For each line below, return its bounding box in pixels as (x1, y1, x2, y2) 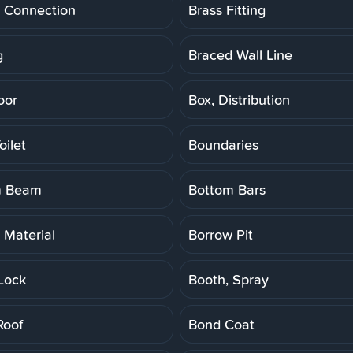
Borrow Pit (188, 224, 253, 244)
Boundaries (188, 134, 258, 154)
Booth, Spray (188, 269, 269, 289)
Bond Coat (188, 314, 255, 334)
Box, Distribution (188, 89, 290, 110)
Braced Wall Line (188, 44, 292, 65)
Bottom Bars (188, 179, 266, 199)
